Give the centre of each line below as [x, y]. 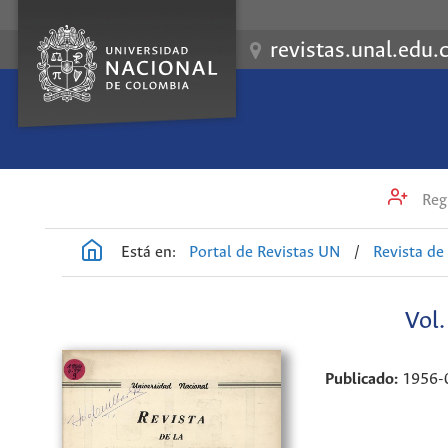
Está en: [148, 252]
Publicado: [363, 379]
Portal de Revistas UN [265, 252]
